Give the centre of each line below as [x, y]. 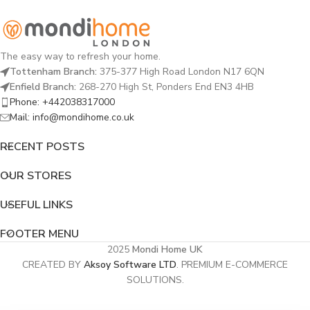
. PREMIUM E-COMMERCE [232, 264]
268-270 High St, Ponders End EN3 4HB [165, 86]
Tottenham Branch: [53, 71]
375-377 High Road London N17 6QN [181, 71]
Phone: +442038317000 [62, 102]
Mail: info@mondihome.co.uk [72, 117]
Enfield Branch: [43, 86]
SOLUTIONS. [155, 280]
